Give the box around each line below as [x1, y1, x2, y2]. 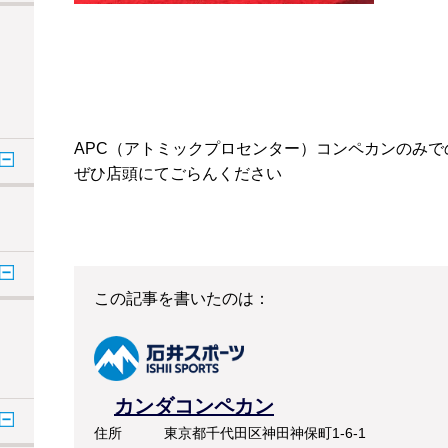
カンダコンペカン [114, 395, 274, 418]
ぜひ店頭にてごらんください [74, 164, 282, 182]
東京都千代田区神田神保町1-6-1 [164, 425, 380, 442]
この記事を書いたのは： [94, 289, 270, 307]
